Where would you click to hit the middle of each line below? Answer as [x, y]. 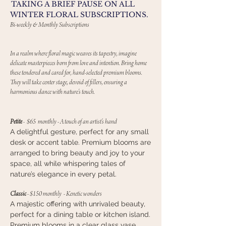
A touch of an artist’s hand [89, 122]
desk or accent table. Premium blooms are [80, 142]
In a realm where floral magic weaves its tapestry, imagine [73, 54]
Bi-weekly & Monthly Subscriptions [50, 25]
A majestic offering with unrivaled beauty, [78, 204]
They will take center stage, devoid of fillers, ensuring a [69, 83]
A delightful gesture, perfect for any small [79, 132]
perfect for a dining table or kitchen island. [80, 214]
